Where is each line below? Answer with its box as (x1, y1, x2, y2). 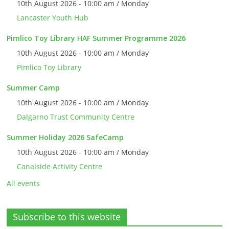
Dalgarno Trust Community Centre (17, 112, 135, 122)
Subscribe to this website (13, 211, 121, 223)
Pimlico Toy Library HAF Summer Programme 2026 (7, 33, 186, 43)
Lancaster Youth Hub (17, 13, 89, 23)
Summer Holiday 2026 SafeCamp (7, 132, 124, 143)
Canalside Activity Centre (17, 162, 103, 172)
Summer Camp (7, 83, 60, 93)
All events (7, 178, 40, 189)
